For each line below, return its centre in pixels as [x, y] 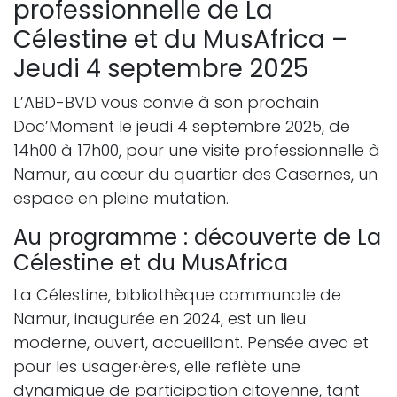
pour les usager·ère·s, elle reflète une [157, 367]
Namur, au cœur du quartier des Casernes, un [195, 175]
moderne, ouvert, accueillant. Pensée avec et [191, 343]
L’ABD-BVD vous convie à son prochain [166, 103]
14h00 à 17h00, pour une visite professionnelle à [197, 151]
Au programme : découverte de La [197, 237]
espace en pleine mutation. [121, 198]
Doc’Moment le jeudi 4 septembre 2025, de [182, 127]
